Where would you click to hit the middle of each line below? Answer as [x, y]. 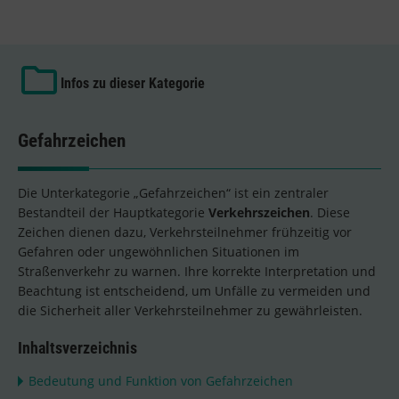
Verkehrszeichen [259, 213]
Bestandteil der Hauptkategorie [113, 213]
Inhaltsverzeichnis [77, 348]
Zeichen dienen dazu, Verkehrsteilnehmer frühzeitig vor [185, 232]
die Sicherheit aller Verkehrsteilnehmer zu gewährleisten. [190, 311]
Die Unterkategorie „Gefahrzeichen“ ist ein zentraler [173, 193]
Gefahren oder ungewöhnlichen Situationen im [159, 252]
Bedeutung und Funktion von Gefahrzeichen [161, 381]
